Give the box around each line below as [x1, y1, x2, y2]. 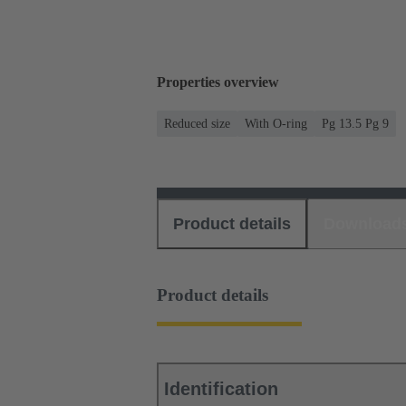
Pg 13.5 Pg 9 [322, 116, 389, 130]
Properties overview [157, 74, 279, 91]
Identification [164, 379, 278, 400]
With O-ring [245, 116, 307, 130]
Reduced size [164, 116, 230, 130]
